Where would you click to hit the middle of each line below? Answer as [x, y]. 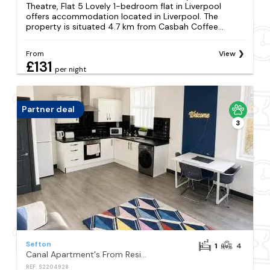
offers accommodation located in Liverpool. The [122, 16]
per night [71, 69]
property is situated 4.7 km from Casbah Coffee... [125, 26]
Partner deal [49, 109]
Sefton [39, 244]
